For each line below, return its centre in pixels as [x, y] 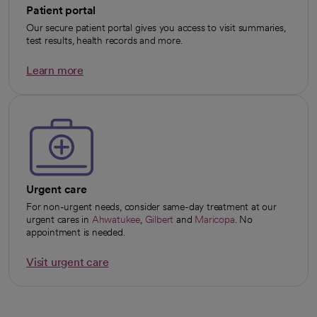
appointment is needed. [76, 232]
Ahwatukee [116, 220]
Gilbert [159, 220]
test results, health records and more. [104, 41]
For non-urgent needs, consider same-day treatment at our [151, 207]
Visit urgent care [68, 263]
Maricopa [215, 220]
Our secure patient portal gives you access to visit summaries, [156, 28]
